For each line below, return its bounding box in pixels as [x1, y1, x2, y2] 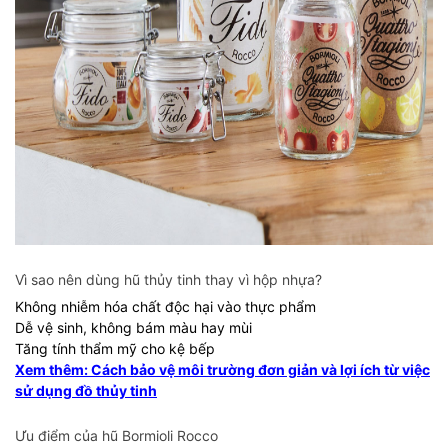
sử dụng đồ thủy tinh [15, 382, 157, 399]
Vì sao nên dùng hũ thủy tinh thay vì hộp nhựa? [15, 271, 322, 288]
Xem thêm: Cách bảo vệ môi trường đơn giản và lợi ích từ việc [15, 361, 430, 378]
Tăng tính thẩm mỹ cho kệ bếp [15, 340, 215, 357]
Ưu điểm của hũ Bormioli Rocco [15, 427, 218, 444]
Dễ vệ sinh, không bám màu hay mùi [15, 319, 252, 336]
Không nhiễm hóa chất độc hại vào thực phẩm [15, 298, 316, 315]
